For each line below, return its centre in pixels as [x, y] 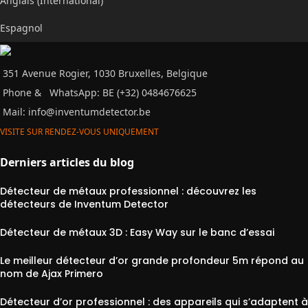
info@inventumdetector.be [89, 112]
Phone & [25, 92]
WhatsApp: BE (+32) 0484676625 [123, 92]
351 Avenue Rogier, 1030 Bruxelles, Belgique [105, 73]
